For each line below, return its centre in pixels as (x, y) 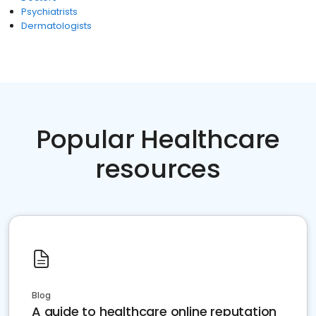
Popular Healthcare (158, 139)
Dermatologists (56, 26)
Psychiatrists (49, 12)
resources (158, 169)
